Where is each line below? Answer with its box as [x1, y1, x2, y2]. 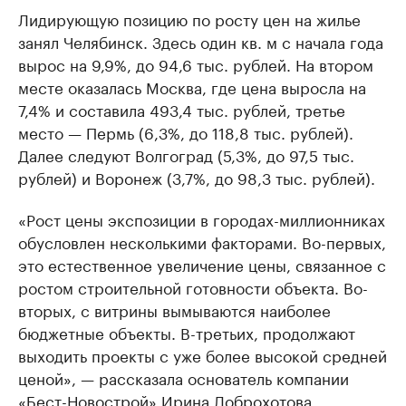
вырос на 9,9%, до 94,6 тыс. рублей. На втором [18, 52, 373, 75]
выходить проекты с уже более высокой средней [18, 343, 387, 366]
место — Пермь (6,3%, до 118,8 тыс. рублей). [18, 120, 353, 143]
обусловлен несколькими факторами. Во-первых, [18, 229, 386, 253]
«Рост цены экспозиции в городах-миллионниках [18, 207, 385, 230]
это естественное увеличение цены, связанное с [18, 252, 386, 275]
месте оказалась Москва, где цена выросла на [18, 74, 366, 98]
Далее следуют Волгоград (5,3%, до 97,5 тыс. [18, 142, 354, 166]
